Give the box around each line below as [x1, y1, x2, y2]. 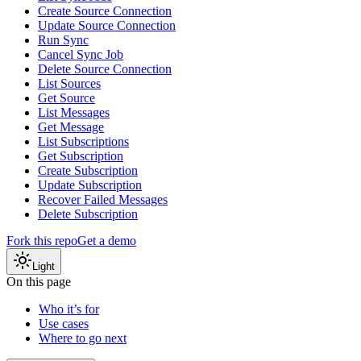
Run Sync [38, 33, 89, 47]
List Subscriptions [38, 135, 129, 148]
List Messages [38, 106, 110, 119]
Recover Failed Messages [38, 193, 168, 206]
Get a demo [77, 234, 136, 247]
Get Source [38, 91, 95, 105]
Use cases [39, 317, 89, 330]
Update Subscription [38, 178, 142, 192]
